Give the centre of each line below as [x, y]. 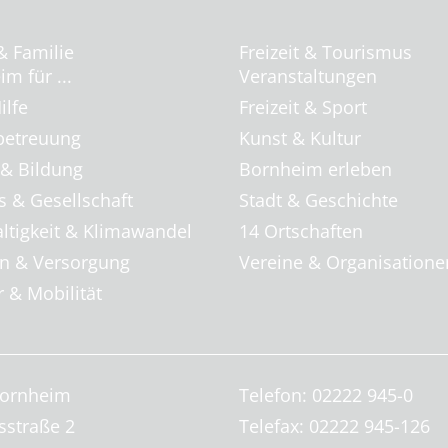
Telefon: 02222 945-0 [326, 395]
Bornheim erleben [315, 169]
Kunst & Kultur [300, 138]
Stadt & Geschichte [318, 200]
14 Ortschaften [301, 231]
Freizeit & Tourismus [325, 52]
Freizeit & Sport [303, 107]
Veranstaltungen [308, 76]
